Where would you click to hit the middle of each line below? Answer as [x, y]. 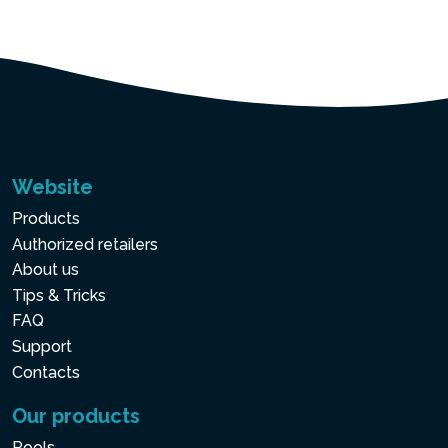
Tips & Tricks [59, 295]
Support [42, 346]
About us [45, 270]
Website [52, 187]
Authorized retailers [85, 244]
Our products [76, 416]
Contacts [46, 372]
